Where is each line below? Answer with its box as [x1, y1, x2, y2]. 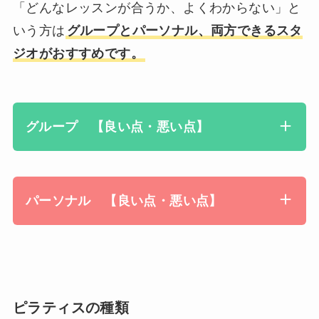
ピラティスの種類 [12, 300, 130, 316]
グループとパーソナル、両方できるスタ [66, 23, 303, 38]
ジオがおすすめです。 [12, 46, 144, 61]
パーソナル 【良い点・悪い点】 [25, 193, 222, 208]
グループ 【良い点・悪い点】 [25, 120, 209, 135]
